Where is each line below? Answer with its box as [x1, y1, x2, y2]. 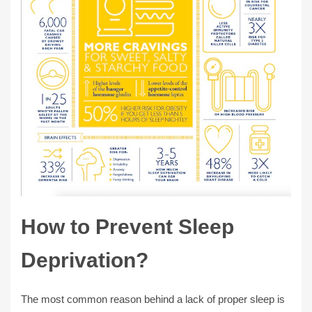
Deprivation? [21, 248, 148, 272]
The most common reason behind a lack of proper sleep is [21, 292, 285, 305]
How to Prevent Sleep [21, 214, 234, 238]
